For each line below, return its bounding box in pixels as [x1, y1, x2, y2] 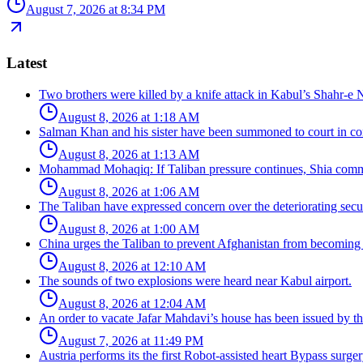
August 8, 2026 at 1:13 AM [58, 147, 199, 162]
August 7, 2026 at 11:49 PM [58, 334, 203, 348]
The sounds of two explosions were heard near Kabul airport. [39, 274, 352, 288]
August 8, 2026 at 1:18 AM [58, 110, 199, 125]
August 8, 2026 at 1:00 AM [58, 222, 199, 237]
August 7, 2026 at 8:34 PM [26, 2, 165, 16]
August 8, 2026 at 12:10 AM [58, 259, 206, 274]
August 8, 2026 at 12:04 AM [58, 297, 206, 311]
